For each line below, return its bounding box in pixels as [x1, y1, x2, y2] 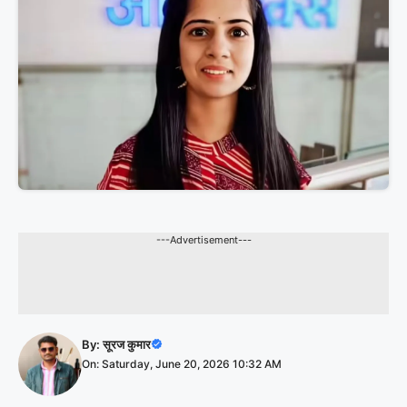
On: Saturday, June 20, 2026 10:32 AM [82, 356, 282, 371]
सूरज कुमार [103, 336, 151, 352]
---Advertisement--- [155, 233, 252, 246]
